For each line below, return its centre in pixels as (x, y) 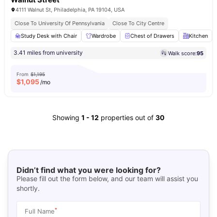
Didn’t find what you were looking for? (88, 170)
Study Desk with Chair (49, 36)
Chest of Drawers (152, 36)
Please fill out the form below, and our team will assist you (107, 178)
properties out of (128, 117)
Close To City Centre (138, 23)
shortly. (28, 188)
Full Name (39, 211)
